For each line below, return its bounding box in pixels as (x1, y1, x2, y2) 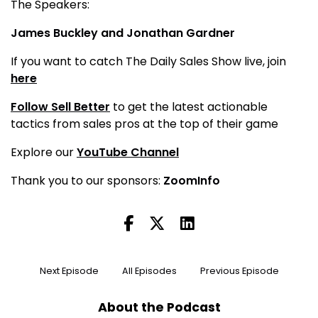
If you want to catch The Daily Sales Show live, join (11, 53, 286, 70)
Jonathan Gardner (126, 24, 235, 41)
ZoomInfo (163, 172, 220, 189)
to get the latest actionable (110, 98, 268, 115)
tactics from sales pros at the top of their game (11, 115, 278, 132)
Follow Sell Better (11, 98, 110, 115)
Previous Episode (199, 264, 279, 277)
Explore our (11, 143, 77, 160)
